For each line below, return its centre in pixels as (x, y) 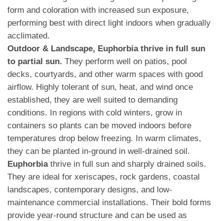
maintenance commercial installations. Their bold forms (109, 203)
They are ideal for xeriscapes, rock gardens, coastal (104, 177)
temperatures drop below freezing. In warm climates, (104, 139)
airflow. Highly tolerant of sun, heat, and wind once (100, 87)
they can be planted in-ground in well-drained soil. (99, 151)
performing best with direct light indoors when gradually (109, 23)
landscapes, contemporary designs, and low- (90, 190)
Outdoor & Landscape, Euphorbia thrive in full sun (106, 49)
